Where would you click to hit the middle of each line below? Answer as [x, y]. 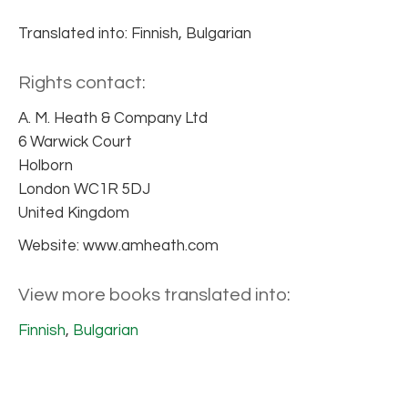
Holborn [46, 166]
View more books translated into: [154, 295]
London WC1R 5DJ [84, 189]
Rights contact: [82, 83]
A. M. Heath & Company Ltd [113, 118]
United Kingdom [74, 213]
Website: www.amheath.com [118, 246]
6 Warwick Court [75, 142]
